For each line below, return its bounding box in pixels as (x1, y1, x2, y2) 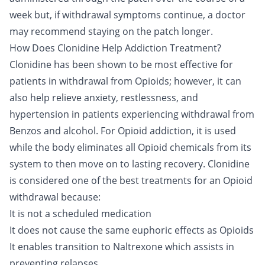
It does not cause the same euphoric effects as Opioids (9, 224, 254, 237)
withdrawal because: (9, 190, 101, 203)
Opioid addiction (118, 124, 192, 137)
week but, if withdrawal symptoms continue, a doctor (9, 8, 245, 21)
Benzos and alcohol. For (9, 124, 118, 137)
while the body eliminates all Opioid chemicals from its (9, 141, 251, 154)
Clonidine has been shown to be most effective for (9, 58, 233, 71)
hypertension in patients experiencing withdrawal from (9, 108, 254, 121)
